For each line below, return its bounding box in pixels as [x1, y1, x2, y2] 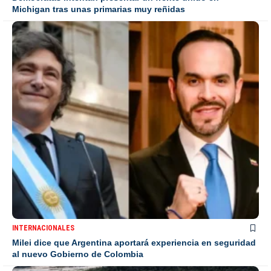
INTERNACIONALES [12, 223, 74, 232]
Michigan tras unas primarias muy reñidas [12, 4, 185, 15]
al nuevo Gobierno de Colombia [12, 249, 143, 259]
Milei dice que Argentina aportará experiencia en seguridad [12, 237, 256, 247]
